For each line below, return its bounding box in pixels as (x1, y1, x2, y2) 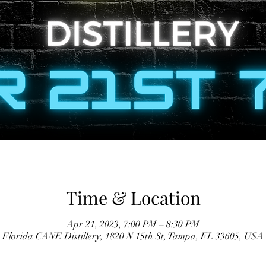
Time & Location (65, 186, 201, 210)
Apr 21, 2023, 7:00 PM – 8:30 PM (66, 218, 199, 230)
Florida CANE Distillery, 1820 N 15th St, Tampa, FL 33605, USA (2, 230, 264, 242)
